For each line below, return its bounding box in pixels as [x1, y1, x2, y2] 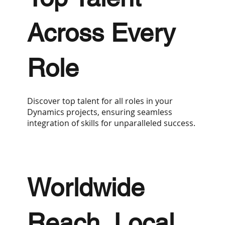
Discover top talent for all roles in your [27, 95, 173, 106]
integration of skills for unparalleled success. [27, 117, 195, 129]
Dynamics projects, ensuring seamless [27, 106, 172, 118]
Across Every [27, 18, 175, 47]
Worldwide [27, 172, 145, 202]
